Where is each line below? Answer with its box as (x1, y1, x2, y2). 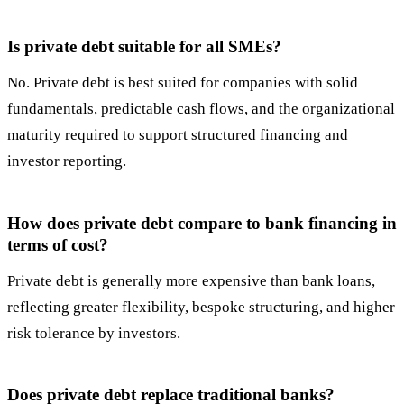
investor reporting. (7, 152, 126, 170)
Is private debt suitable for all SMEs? (7, 37, 281, 57)
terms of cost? (7, 234, 108, 254)
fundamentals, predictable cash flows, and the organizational (7, 100, 395, 118)
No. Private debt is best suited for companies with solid (7, 74, 358, 92)
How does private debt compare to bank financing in (7, 213, 397, 233)
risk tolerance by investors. (7, 324, 180, 342)
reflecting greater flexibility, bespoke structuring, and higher (7, 298, 395, 316)
